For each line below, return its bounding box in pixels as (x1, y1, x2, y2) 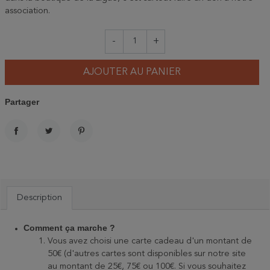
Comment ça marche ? (24, 223, 115, 233)
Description (17, 193, 62, 202)
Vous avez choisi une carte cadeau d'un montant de (48, 237, 252, 246)
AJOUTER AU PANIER (83, 67, 181, 78)
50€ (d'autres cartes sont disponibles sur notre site (48, 250, 246, 259)
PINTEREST (76, 137, 130, 148)
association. (5, 7, 50, 15)
